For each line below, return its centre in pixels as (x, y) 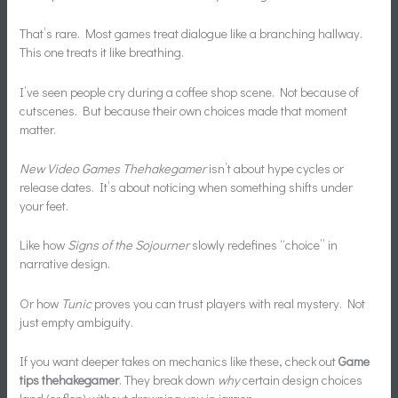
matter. (38, 129)
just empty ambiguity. (77, 322)
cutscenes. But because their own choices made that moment (184, 110)
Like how (44, 245)
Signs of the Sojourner (129, 245)
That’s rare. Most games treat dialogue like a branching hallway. (191, 34)
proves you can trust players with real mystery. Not (229, 303)
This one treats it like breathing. (102, 52)
